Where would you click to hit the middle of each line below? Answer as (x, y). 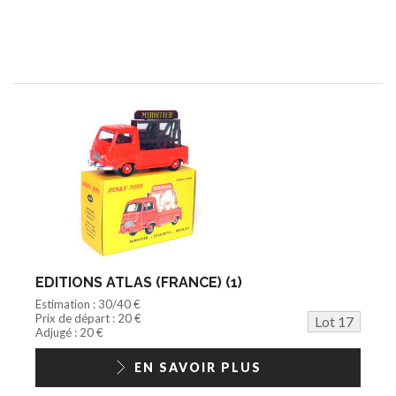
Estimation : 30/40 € (88, 304)
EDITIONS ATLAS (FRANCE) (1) (139, 282)
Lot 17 (334, 321)
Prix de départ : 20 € (88, 318)
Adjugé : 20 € (69, 332)
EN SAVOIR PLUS (198, 367)
